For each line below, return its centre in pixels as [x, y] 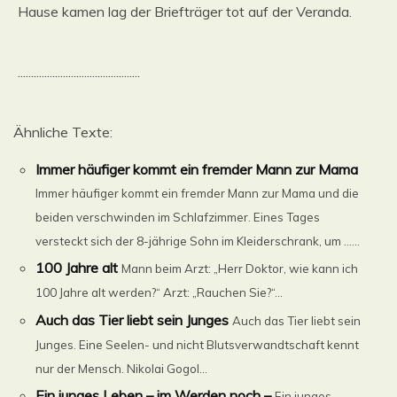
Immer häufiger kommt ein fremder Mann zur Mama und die [198, 193]
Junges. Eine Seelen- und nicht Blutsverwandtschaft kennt [198, 344]
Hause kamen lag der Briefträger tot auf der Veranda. [185, 12]
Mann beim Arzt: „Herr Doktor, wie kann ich [240, 269]
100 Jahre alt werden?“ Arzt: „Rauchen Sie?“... [160, 293]
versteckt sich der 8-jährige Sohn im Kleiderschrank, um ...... [198, 241]
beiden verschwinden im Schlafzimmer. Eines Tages [178, 217]
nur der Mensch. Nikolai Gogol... [122, 368]
